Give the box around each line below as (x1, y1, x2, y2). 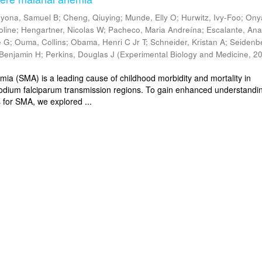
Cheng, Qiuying (63, 12, 121, 23)
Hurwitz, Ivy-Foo (181, 12, 242, 23)
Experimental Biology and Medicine (120, 49, 249, 60)
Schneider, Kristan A (150, 36, 226, 47)
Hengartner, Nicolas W (21, 24, 104, 35)
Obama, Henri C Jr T (71, 36, 146, 47)
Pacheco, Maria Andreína (108, 24, 202, 35)
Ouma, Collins (15, 36, 67, 47)
